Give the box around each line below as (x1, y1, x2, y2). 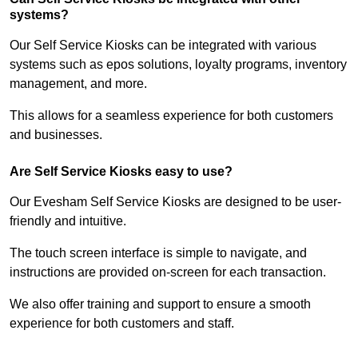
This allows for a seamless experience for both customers (10, 109, 333, 123)
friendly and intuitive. (10, 214, 129, 229)
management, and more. (10, 77, 150, 91)
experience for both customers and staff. (10, 316, 234, 331)
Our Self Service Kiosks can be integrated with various (10, 38, 316, 53)
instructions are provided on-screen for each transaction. (10, 265, 329, 280)
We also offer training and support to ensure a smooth (10, 297, 311, 312)
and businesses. (10, 128, 102, 142)
